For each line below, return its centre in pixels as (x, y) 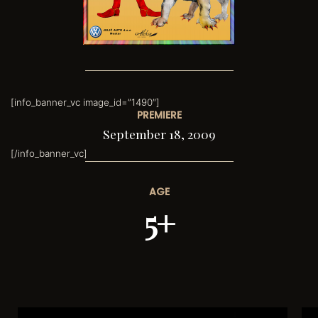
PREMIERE (159, 115)
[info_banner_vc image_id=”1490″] (85, 102)
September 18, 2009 (159, 133)
